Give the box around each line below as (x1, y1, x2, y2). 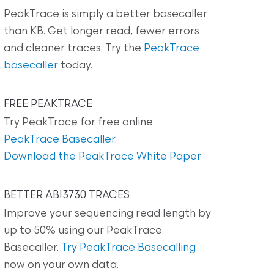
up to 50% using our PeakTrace (4, 225, 162, 236)
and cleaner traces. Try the (4, 43, 144, 54)
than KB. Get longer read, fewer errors (4, 26, 199, 37)
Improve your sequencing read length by (4, 208, 211, 219)
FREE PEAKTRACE (4, 98, 92, 109)
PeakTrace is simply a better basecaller (4, 9, 207, 20)
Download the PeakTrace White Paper (4, 151, 201, 162)
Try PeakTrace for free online (4, 117, 153, 128)
